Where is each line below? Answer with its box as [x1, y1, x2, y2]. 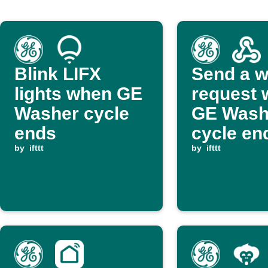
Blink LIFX [14, 64, 101, 84]
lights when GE [14, 84, 142, 103]
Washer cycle [14, 103, 129, 123]
